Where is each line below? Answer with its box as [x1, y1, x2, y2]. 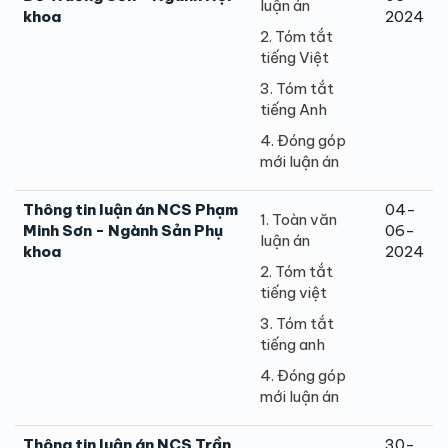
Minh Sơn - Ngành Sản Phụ [23, 220, 223, 240]
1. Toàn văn [260, 209, 337, 229]
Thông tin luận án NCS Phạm [23, 199, 238, 219]
